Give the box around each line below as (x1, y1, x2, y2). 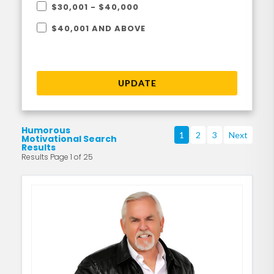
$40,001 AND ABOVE (51, 23, 146, 34)
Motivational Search (21, 133, 117, 145)
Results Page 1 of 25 (21, 152, 93, 162)
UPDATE (117, 78, 157, 88)
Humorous (21, 124, 70, 136)
